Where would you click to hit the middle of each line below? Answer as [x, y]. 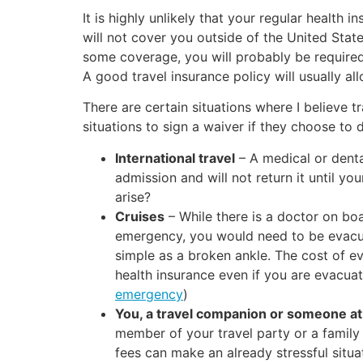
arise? [133, 196]
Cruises [140, 216]
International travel [175, 158]
